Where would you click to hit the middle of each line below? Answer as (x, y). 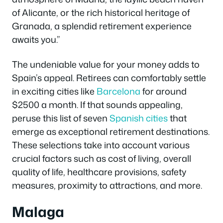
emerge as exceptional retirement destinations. (111, 131)
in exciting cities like (54, 91)
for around (164, 91)
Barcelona (118, 91)
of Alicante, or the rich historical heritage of (101, 13)
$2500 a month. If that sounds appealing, (97, 104)
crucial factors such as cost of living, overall (102, 158)
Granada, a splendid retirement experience (102, 26)
